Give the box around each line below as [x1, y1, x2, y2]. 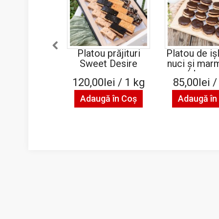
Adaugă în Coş [80, 93, 137, 104]
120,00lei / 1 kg [72, 76, 145, 88]
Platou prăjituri [77, 47, 140, 59]
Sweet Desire [80, 58, 137, 69]
